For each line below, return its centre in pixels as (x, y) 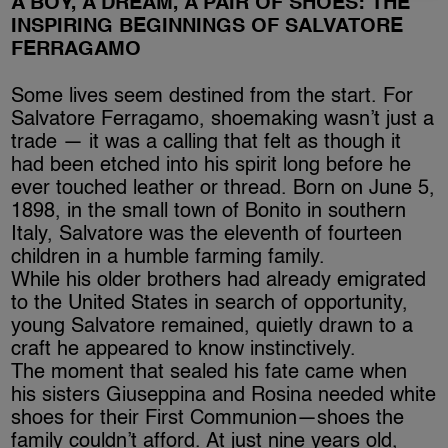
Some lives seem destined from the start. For (212, 96)
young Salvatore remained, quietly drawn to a (212, 326)
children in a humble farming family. (171, 257)
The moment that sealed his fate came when (209, 372)
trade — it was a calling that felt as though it (206, 142)
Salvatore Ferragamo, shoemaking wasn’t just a (223, 119)
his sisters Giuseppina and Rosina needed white (224, 395)
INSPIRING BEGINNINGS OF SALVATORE (207, 26)
